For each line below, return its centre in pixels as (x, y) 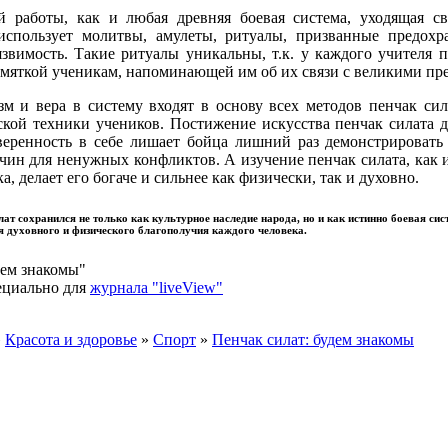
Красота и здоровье (71, 339)
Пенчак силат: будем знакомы (313, 339)
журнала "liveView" (156, 287)
